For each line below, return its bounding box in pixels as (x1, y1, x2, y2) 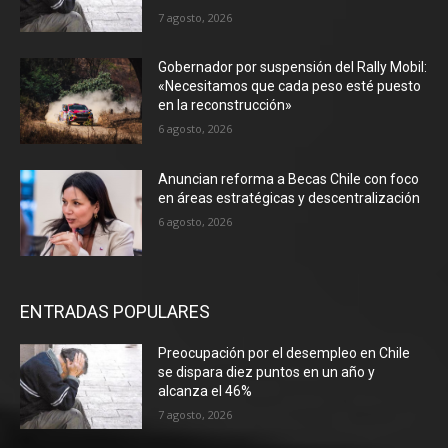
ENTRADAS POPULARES (20, 300, 210, 322)
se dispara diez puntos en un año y (158, 363, 376, 380)
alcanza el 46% (158, 382, 253, 399)
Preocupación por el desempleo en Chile (158, 344, 411, 361)
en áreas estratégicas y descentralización (158, 190, 421, 207)
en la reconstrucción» (158, 97, 293, 114)
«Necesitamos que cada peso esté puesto (158, 78, 422, 95)
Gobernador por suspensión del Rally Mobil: (158, 59, 428, 76)
